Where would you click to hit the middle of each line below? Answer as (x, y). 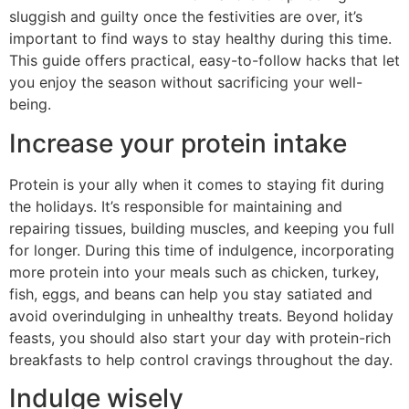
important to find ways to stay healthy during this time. (200, 39)
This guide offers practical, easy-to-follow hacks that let (204, 61)
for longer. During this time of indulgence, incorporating (202, 250)
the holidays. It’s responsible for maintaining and (176, 206)
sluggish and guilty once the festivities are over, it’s (186, 17)
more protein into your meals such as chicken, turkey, (194, 272)
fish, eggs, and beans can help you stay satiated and (191, 294)
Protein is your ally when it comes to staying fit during (197, 184)
